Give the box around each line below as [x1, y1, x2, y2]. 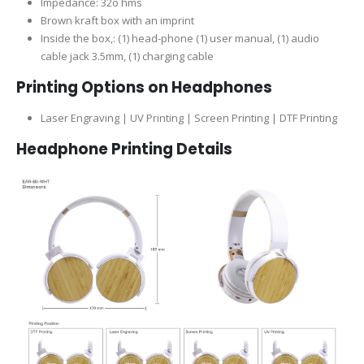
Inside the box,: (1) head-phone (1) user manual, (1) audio [40, 31, 319, 46]
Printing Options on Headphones [16, 77, 272, 98]
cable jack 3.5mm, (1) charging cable [40, 49, 214, 64]
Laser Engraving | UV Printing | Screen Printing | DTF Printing [40, 110, 337, 126]
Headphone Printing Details [16, 138, 232, 159]
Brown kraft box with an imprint [40, 13, 194, 28]
